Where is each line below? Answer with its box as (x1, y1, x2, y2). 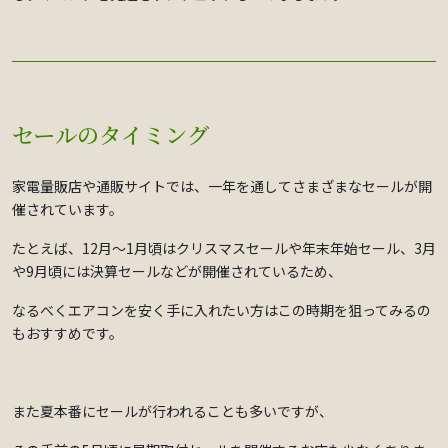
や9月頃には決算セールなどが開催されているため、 (12, 261, 342, 282)
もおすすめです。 (12, 323, 123, 344)
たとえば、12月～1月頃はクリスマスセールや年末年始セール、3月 (12, 238, 436, 259)
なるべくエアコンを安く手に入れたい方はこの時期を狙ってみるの (12, 300, 431, 321)
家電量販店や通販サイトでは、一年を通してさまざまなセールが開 (12, 176, 432, 197)
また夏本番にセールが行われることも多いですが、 (12, 401, 333, 422)
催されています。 (12, 199, 123, 220)
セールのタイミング (12, 118, 209, 151)
